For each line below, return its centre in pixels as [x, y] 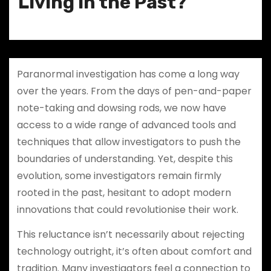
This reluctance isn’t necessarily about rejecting [130, 234]
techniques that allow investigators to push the [129, 142]
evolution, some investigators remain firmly [119, 175]
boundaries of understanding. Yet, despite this [125, 158]
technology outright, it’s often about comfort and [134, 251]
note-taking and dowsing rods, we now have [121, 108]
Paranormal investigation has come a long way [128, 74]
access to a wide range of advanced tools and [126, 125]
